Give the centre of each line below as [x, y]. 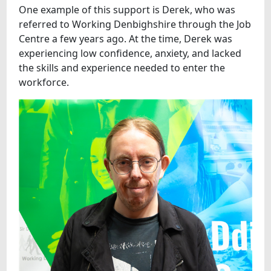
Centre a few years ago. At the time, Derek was [126, 39]
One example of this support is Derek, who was [127, 10]
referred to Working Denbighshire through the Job [135, 24]
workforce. [44, 82]
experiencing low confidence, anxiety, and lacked [130, 53]
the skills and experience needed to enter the [122, 68]
